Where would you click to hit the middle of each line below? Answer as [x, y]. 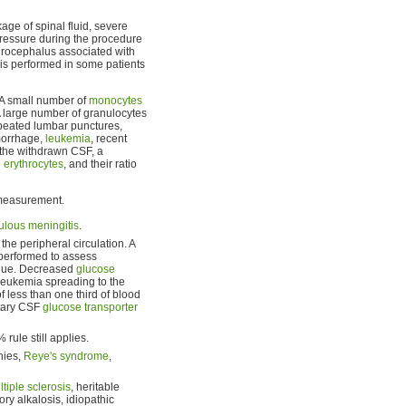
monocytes [116, 100]
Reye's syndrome [66, 356]
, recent [109, 138]
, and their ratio [100, 164]
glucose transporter [90, 307]
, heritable [95, 387]
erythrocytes [34, 164]
